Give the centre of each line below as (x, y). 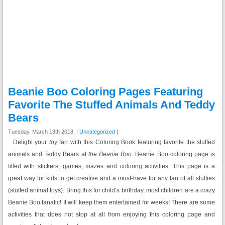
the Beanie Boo (110, 154)
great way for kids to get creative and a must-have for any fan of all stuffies (111, 178)
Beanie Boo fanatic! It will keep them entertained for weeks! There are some (111, 202)
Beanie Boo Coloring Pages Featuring (105, 92)
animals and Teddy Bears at (48, 154)
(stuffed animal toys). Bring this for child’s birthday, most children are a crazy (111, 190)
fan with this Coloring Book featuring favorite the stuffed (136, 142)
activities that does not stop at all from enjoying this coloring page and (111, 214)
